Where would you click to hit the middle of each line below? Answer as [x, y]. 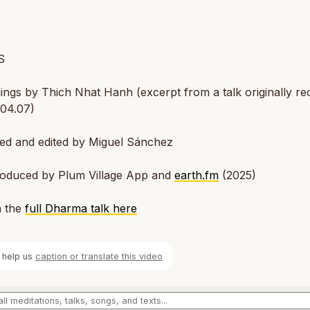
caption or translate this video [99, 256]
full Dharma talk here [81, 208]
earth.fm [197, 175]
